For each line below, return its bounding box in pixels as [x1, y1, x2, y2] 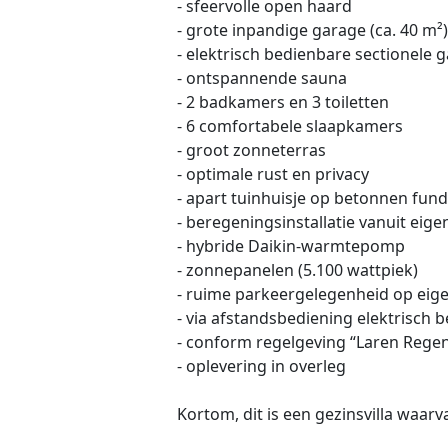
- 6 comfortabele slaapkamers [177, 115, 403, 138]
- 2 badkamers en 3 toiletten [177, 91, 389, 114]
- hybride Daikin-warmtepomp [177, 235, 405, 258]
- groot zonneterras [177, 139, 326, 162]
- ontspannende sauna [177, 67, 347, 90]
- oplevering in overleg [177, 355, 346, 378]
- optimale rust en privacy [177, 163, 369, 186]
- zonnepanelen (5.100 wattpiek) [177, 259, 418, 282]
